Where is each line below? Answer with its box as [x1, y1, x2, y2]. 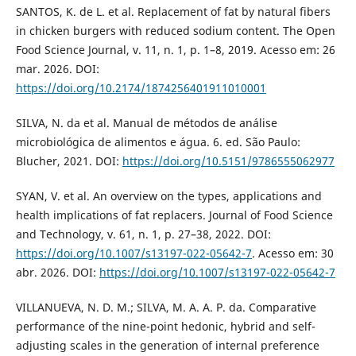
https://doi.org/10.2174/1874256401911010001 [15, 79, 266, 95]
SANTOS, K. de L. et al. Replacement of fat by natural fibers [15, 3, 331, 19]
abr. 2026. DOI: [15, 264, 99, 280]
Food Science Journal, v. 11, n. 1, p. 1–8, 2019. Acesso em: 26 [15, 41, 335, 57]
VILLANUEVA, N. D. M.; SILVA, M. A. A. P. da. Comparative [15, 299, 316, 315]
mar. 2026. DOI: [15, 60, 99, 76]
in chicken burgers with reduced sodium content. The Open [15, 22, 335, 38]
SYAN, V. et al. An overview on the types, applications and [15, 188, 322, 203]
